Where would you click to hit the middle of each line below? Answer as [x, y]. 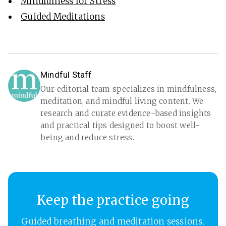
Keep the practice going [113, 201]
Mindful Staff [66, 75]
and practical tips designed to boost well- [120, 126]
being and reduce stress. [87, 138]
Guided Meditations [63, 17]
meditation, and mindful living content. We [122, 101]
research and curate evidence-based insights [126, 114]
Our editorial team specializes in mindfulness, [129, 89]
